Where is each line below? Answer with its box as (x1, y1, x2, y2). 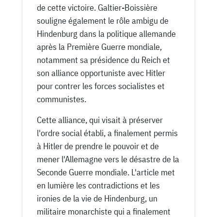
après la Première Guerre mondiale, (36, 41, 162, 52)
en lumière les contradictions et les (36, 179, 160, 191)
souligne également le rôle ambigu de (36, 15, 169, 26)
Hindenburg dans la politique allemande (36, 28, 176, 39)
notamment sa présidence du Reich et (36, 54, 170, 65)
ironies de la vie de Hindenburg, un (36, 192, 157, 204)
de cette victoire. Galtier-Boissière (36, 1, 157, 13)
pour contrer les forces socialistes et (36, 80, 165, 92)
